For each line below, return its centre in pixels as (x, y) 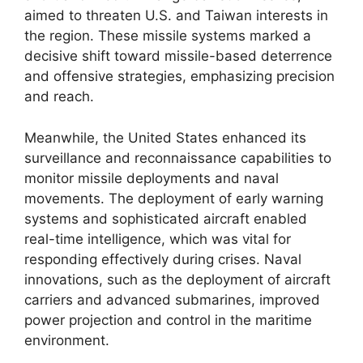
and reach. (59, 96)
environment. (67, 340)
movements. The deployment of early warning (174, 198)
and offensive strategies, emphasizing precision (179, 76)
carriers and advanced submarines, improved (172, 299)
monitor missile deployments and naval (152, 178)
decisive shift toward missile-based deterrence (178, 56)
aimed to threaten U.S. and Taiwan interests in (176, 15)
